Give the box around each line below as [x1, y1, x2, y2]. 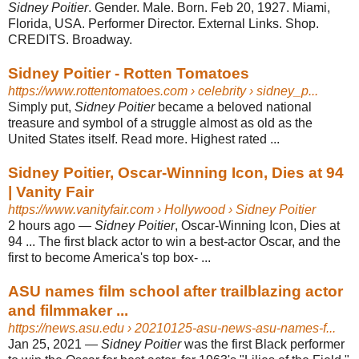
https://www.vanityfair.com [8, 202, 154, 216]
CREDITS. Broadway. [8, 32, 132, 46]
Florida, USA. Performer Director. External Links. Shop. [8, 16, 319, 30]
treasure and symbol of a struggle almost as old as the [8, 115, 313, 130]
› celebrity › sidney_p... [188, 83, 318, 98]
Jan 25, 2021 [8, 337, 82, 351]
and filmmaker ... [8, 301, 128, 319]
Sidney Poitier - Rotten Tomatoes [8, 64, 249, 82]
